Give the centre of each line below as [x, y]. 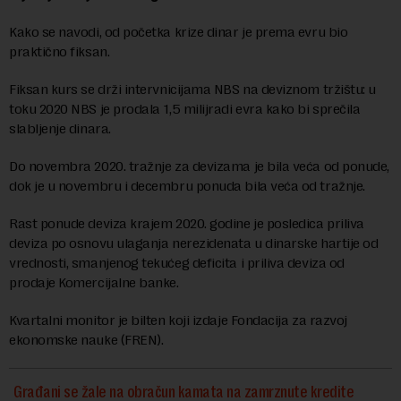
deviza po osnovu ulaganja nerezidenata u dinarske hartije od [194, 243]
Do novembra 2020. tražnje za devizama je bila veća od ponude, [199, 166]
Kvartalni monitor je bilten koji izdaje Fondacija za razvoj [178, 320]
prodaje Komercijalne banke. [94, 282]
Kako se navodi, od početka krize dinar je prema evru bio [179, 32]
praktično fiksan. [61, 51]
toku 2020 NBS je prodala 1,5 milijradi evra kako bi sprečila [185, 109]
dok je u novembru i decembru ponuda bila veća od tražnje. [189, 186]
